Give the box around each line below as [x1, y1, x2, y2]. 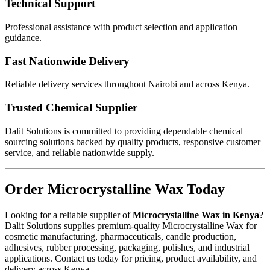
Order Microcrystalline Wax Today [5, 181, 225, 197]
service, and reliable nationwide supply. [5, 147, 154, 158]
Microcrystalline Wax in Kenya [133, 209, 259, 220]
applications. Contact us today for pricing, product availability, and [5, 253, 257, 263]
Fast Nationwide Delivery [5, 54, 130, 67]
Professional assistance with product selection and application [5, 21, 237, 32]
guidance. [5, 32, 42, 43]
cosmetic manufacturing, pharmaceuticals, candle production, [5, 231, 236, 242]
